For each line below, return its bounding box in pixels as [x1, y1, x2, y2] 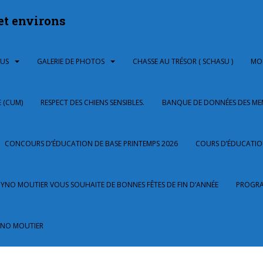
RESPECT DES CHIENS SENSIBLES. [41, 97, 144, 107]
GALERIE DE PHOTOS [37, 56, 105, 66]
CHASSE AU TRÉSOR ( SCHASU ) [133, 56, 234, 66]
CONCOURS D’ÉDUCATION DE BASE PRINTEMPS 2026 [5, 139, 178, 149]
